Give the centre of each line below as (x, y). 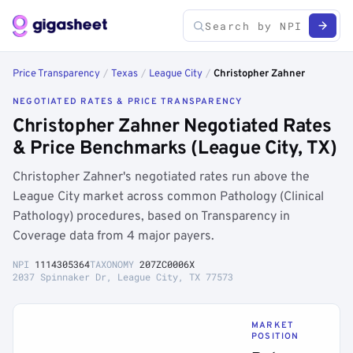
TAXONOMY (115, 264)
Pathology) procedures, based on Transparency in (151, 217)
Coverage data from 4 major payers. (113, 236)
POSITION (275, 336)
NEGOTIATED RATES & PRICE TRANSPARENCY (128, 102)
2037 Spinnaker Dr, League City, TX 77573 (123, 277)
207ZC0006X (167, 264)
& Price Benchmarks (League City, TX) (175, 149)
